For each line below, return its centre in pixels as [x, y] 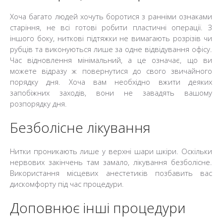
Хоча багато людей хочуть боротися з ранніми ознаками [111, 16]
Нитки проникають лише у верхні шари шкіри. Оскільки [111, 151]
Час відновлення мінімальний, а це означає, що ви [111, 60]
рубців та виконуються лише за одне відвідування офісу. [111, 49]
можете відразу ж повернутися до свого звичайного [111, 71]
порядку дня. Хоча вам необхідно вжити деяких [111, 82]
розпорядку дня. [38, 104]
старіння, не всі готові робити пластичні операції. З [111, 27]
